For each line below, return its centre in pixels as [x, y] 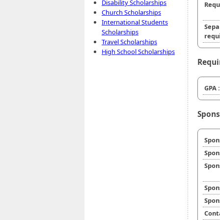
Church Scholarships [131, 12]
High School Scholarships [138, 52]
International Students [135, 22]
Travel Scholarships [129, 42]
